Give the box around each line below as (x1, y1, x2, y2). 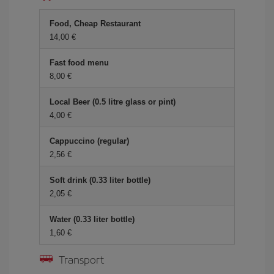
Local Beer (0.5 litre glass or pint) (50, 97, 176, 106)
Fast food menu (50, 58, 109, 67)
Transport (59, 251, 104, 267)
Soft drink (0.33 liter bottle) (50, 176, 150, 185)
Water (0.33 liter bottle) (50, 215, 135, 224)
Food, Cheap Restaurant (50, 19, 141, 28)
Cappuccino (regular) (50, 136, 129, 146)
